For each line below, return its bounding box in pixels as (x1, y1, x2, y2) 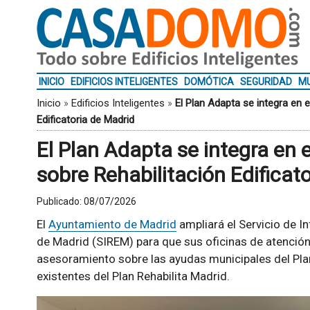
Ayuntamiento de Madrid (48, 217, 176, 231)
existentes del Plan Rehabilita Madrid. (36, 269, 230, 283)
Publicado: (36, 196, 84, 207)
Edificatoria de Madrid (36, 113, 134, 126)
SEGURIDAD (239, 76, 292, 87)
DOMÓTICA (183, 76, 234, 87)
